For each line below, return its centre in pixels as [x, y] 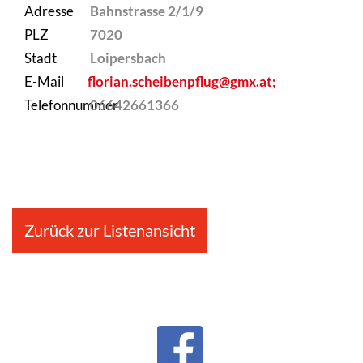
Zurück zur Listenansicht [110, 230]
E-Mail [44, 81]
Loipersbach [128, 58]
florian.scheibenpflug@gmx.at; [181, 81]
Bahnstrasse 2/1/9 [146, 11]
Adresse [49, 11]
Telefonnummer [71, 105]
